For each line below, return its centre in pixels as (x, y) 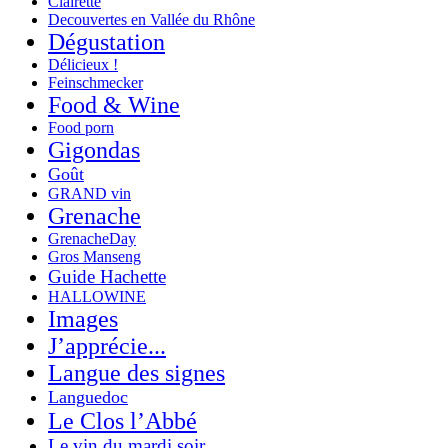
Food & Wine (114, 104)
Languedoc (88, 396)
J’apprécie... (107, 345)
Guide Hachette (107, 276)
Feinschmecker (95, 82)
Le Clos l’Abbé (122, 420)
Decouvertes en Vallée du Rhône (151, 19)
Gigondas (94, 149)
